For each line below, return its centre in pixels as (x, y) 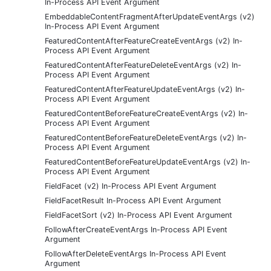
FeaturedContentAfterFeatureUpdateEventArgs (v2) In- (145, 89)
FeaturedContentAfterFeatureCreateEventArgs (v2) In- (144, 41)
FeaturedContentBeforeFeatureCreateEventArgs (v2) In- (146, 113)
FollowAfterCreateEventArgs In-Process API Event (136, 229)
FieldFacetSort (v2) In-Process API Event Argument (139, 215)
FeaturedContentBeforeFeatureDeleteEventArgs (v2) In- (146, 137)
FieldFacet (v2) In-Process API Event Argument (131, 186)
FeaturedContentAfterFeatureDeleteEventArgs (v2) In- (143, 65)
